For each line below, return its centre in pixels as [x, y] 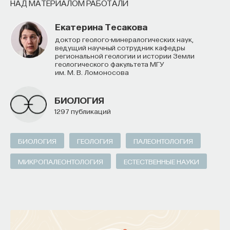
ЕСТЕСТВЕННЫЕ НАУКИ [161, 161]
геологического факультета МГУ [109, 64]
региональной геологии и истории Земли [125, 55]
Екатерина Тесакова [101, 26]
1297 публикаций [83, 111]
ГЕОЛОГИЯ [95, 141]
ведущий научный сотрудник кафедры [120, 47]
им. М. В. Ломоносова [92, 72]
